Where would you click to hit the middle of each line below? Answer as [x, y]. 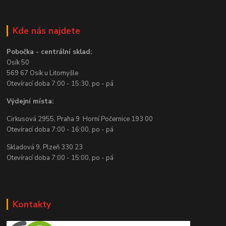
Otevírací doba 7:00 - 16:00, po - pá [60, 130]
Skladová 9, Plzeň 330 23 [45, 148]
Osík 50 [18, 63]
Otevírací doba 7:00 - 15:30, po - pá [60, 84]
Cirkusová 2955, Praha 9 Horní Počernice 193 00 [80, 119]
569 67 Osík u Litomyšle [43, 73]
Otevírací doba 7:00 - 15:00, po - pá [60, 158]
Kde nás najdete [46, 31]
